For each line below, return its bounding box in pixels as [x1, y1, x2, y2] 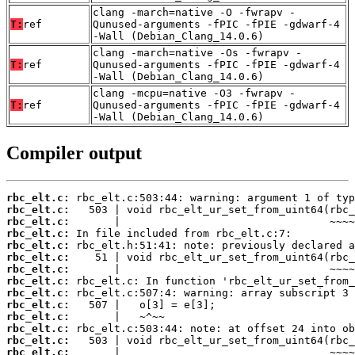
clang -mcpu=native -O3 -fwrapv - [93, 86, 296, 99]
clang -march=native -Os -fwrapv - [93, 46, 302, 59]
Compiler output [6, 142, 142, 163]
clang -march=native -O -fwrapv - [93, 6, 296, 18]
